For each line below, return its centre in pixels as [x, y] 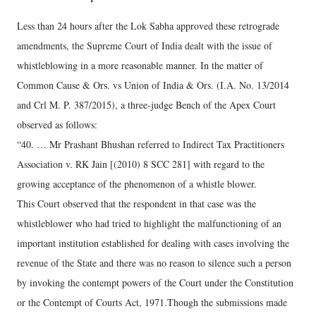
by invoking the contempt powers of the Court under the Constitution [155, 282]
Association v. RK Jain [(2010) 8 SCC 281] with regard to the [141, 164]
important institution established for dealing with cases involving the [153, 243]
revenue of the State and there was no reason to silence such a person [154, 263]
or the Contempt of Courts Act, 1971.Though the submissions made [152, 302]
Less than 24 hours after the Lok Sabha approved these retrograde [148, 26]
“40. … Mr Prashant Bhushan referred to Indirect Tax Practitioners [151, 144]
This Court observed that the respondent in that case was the [136, 203]
